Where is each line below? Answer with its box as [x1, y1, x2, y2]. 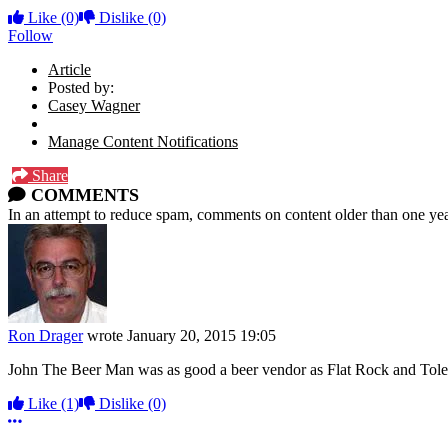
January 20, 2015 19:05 [127, 326, 276, 344]
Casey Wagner [48, 96, 140, 114]
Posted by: [48, 78, 114, 96]
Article [48, 60, 91, 78]
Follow [8, 26, 53, 44]
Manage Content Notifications [48, 132, 238, 150]
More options [21, 411, 105, 429]
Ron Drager [8, 326, 83, 344]
